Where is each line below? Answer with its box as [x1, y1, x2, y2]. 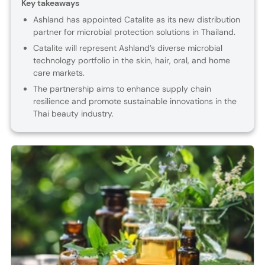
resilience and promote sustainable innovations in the [33, 96, 237, 107]
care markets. [33, 67, 85, 79]
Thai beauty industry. [33, 108, 114, 119]
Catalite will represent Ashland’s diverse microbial [33, 43, 222, 54]
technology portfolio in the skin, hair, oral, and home [33, 55, 230, 66]
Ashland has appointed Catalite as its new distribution [33, 14, 240, 25]
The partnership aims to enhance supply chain [33, 83, 211, 95]
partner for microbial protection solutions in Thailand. [33, 27, 235, 38]
